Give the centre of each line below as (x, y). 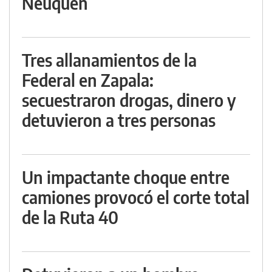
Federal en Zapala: (88, 80)
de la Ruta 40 (70, 217)
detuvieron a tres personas (119, 120)
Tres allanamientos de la (109, 60)
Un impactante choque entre (126, 177)
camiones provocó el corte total (136, 197)
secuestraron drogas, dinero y (129, 100)
